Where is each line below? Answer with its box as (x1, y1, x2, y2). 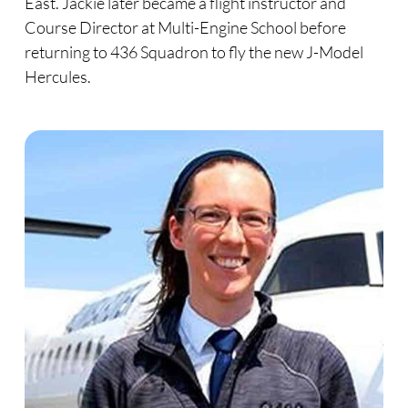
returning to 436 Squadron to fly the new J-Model (24, 42, 363, 63)
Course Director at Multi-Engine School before (24, 17, 346, 38)
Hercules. (24, 66, 91, 87)
